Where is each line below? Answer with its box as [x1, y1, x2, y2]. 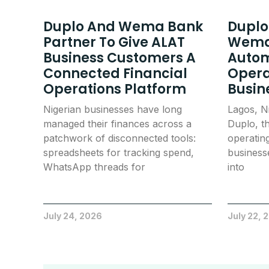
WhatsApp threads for [43, 160, 145, 173]
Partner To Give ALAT [43, 32, 185, 52]
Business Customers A [43, 48, 196, 67]
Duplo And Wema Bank [43, 17, 203, 36]
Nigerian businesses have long [43, 103, 182, 115]
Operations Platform [43, 79, 189, 98]
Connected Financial [43, 64, 187, 83]
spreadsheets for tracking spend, [43, 146, 194, 159]
